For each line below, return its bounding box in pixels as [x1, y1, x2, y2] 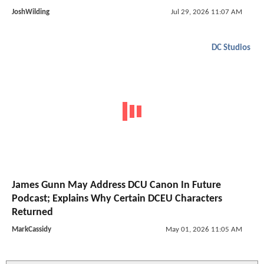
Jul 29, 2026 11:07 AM [170, 8, 242, 16]
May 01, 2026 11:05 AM [165, 225, 242, 233]
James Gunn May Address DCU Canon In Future [12, 179, 221, 191]
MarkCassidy [12, 225, 51, 233]
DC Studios [212, 44, 250, 53]
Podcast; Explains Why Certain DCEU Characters [12, 193, 222, 204]
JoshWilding [12, 8, 49, 16]
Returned [12, 206, 53, 218]
